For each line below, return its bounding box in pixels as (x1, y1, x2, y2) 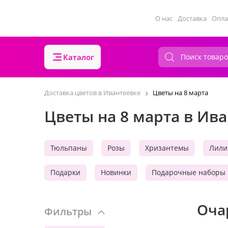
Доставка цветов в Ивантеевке (44, 88, 140, 97)
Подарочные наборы (152, 167, 225, 177)
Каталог (63, 52, 94, 62)
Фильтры (44, 205, 92, 218)
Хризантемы (145, 143, 189, 153)
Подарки (50, 167, 80, 177)
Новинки (101, 167, 131, 177)
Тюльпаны (50, 143, 87, 153)
